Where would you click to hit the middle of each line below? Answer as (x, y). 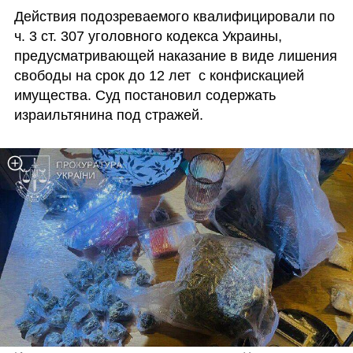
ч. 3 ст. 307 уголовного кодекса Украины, (148, 37)
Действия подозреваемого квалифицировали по (174, 17)
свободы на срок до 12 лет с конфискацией (159, 76)
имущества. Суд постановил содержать (145, 96)
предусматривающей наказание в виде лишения (175, 56)
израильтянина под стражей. (108, 115)
